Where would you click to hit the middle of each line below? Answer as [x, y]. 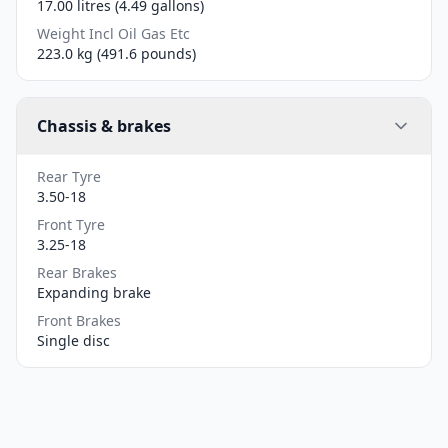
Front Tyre [71, 225]
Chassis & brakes [104, 126]
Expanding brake [94, 293]
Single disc [73, 341]
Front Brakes [79, 321]
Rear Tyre [69, 177]
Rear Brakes [77, 273]
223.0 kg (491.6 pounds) [116, 54]
